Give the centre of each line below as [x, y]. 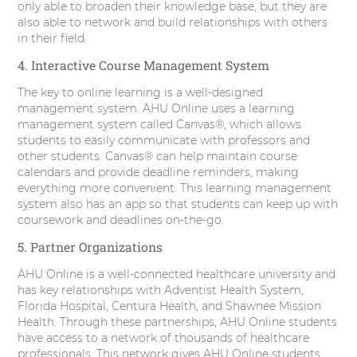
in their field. [53, 39]
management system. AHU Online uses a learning [157, 109]
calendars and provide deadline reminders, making [159, 173]
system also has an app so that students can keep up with [178, 204]
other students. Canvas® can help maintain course [158, 157]
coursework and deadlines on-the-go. [121, 220]
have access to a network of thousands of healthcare [164, 338]
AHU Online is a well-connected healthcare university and [177, 275]
